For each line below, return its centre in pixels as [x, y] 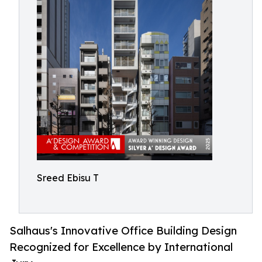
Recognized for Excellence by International [121, 247]
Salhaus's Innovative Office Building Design [123, 231]
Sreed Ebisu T [68, 178]
